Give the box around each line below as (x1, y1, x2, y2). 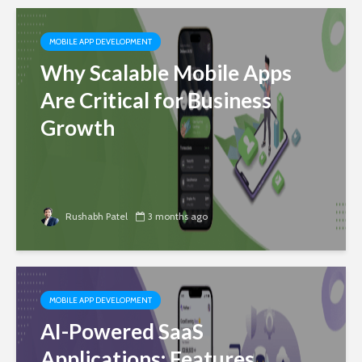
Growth (40, 114, 115, 141)
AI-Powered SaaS (40, 318, 204, 344)
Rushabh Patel (63, 209, 128, 222)
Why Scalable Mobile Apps (40, 59, 292, 86)
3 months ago (148, 209, 208, 222)
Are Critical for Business (40, 86, 271, 113)
